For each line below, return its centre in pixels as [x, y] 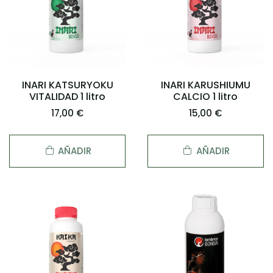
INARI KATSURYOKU [67, 85]
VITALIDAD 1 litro [68, 97]
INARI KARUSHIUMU [205, 85]
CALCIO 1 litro [206, 97]
